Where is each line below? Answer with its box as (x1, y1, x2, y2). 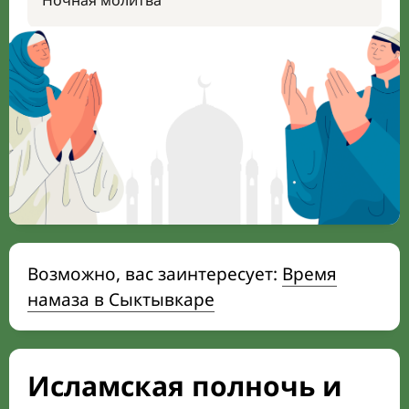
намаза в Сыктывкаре (27, 288, 215, 311)
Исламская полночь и (27, 367, 342, 404)
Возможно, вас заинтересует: (27, 262, 282, 286)
